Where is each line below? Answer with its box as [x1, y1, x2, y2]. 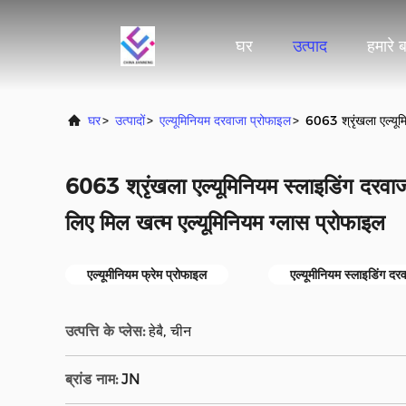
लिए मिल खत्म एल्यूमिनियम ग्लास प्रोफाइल [65, 209, 385, 236]
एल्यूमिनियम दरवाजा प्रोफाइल [159, 112, 291, 129]
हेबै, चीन [149, 323, 191, 340]
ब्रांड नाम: [65, 371, 118, 388]
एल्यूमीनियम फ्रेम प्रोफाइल [87, 266, 207, 283]
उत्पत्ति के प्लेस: [65, 323, 145, 340]
